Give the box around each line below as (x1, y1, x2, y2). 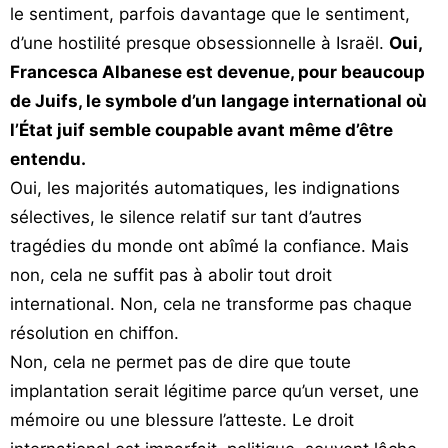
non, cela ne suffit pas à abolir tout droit (10, 265, 332, 285)
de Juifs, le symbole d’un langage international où (10, 91, 427, 111)
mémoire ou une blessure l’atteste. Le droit (10, 410, 354, 430)
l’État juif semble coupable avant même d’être (10, 120, 393, 140)
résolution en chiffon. (10, 323, 179, 343)
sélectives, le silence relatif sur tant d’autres (10, 207, 362, 227)
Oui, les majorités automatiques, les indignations (10, 178, 400, 198)
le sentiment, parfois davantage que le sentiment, (10, 4, 410, 24)
